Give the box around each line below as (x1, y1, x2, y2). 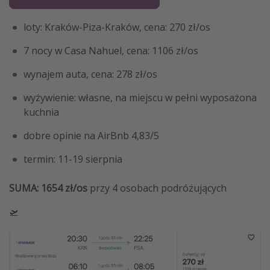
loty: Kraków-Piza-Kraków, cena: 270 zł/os (24, 20, 210, 34)
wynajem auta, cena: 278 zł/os (24, 67, 157, 81)
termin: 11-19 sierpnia (24, 152, 122, 166)
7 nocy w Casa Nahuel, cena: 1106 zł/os (24, 44, 198, 58)
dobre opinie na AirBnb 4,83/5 (24, 129, 159, 143)
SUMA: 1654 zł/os (9, 181, 87, 195)
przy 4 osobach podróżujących (87, 181, 227, 195)
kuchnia (24, 105, 59, 119)
